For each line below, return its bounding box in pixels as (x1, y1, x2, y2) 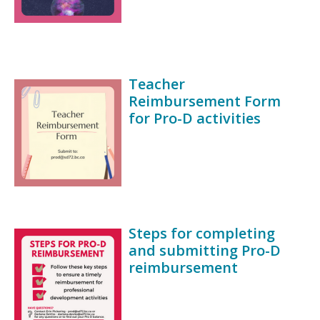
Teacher (129, 74, 185, 94)
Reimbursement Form (129, 91, 281, 111)
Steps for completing (129, 224, 275, 244)
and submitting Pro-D (129, 241, 281, 261)
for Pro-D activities (129, 109, 261, 129)
